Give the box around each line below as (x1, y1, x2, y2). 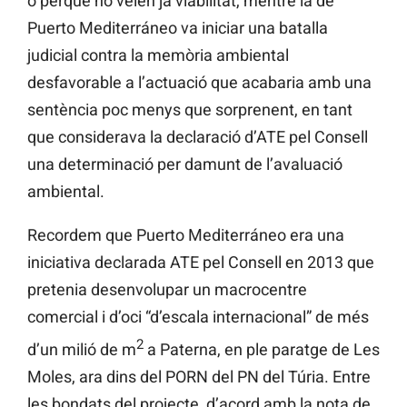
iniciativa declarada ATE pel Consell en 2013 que (27, 253, 374, 273)
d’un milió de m (27, 340, 136, 360)
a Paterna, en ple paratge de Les (144, 340, 380, 360)
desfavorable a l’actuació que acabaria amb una (27, 73, 372, 93)
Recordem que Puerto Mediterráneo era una (27, 225, 344, 245)
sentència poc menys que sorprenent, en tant (27, 100, 352, 120)
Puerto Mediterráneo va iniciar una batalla (27, 18, 328, 38)
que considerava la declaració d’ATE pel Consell (27, 127, 368, 147)
